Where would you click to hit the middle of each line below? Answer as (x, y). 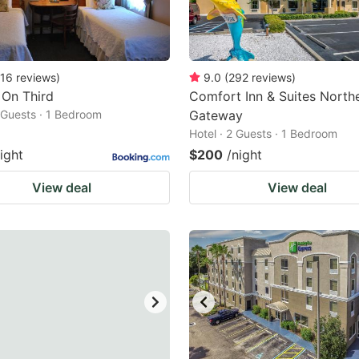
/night (244, 155)
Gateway (216, 115)
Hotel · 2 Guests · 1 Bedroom (263, 133)
